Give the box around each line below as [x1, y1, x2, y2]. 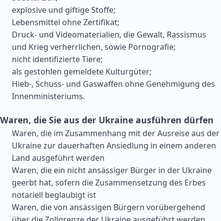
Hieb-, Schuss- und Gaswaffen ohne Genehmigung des [12, 78, 215, 89]
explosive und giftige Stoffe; [12, 4, 115, 15]
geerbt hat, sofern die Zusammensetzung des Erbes [12, 177, 206, 188]
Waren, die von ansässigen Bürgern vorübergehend [12, 202, 205, 213]
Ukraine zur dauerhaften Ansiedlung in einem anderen [12, 140, 216, 151]
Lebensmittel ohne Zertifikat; [12, 17, 119, 28]
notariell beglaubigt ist [12, 189, 96, 200]
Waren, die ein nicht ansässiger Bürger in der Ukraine [12, 165, 212, 176]
